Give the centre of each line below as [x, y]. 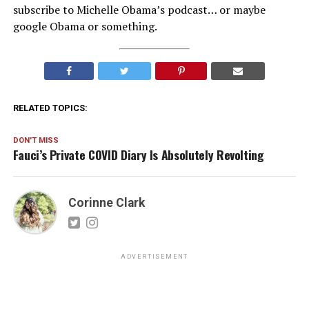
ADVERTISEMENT [154, 257]
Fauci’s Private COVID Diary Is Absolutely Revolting [138, 155]
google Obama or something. [85, 27]
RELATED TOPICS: [50, 108]
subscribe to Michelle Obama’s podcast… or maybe [139, 10]
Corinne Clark [106, 203]
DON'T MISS [36, 141]
